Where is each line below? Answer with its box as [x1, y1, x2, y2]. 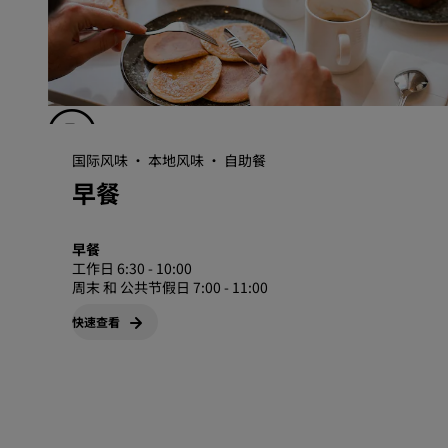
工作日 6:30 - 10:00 [72, 258, 192, 278]
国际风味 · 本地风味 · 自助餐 [72, 150, 266, 170]
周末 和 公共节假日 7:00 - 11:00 [72, 277, 268, 297]
